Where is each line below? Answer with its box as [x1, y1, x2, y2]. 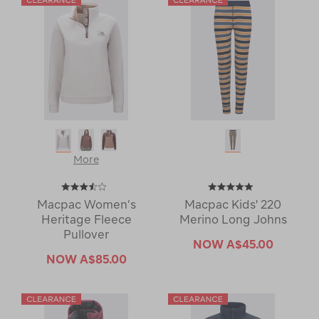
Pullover [63, 227, 109, 241]
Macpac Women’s [36, 197, 136, 211]
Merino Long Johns [179, 212, 287, 226]
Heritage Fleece [41, 212, 132, 226]
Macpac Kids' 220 [184, 197, 281, 211]
